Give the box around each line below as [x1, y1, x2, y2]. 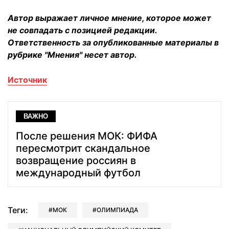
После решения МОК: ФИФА [16, 130, 157, 143]
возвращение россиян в [16, 154, 136, 167]
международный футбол [16, 167, 141, 179]
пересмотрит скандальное [16, 142, 150, 155]
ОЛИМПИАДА [97, 206, 138, 214]
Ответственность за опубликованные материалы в [8, 37, 219, 48]
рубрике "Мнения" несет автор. [8, 50, 137, 60]
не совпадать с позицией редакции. [8, 25, 157, 35]
